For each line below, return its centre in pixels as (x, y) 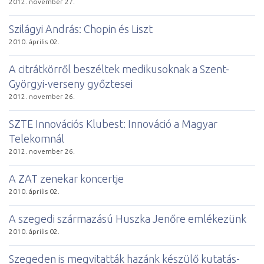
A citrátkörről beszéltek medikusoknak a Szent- (119, 69)
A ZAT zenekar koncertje (66, 178)
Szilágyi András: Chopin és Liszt (81, 29)
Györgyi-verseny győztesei (71, 83)
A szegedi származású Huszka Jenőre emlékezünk (128, 218)
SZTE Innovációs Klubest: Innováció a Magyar (113, 123)
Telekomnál (37, 138)
